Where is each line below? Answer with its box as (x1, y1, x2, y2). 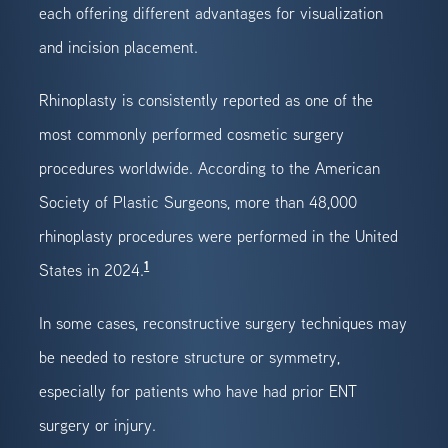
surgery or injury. (39, 414, 157, 435)
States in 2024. (39, 259, 145, 280)
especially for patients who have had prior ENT (39, 380, 358, 401)
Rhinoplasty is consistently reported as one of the (39, 89, 374, 110)
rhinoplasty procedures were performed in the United (39, 225, 399, 246)
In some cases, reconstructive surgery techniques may (39, 312, 408, 333)
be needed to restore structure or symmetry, (39, 346, 341, 367)
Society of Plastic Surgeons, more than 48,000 (39, 191, 358, 212)
